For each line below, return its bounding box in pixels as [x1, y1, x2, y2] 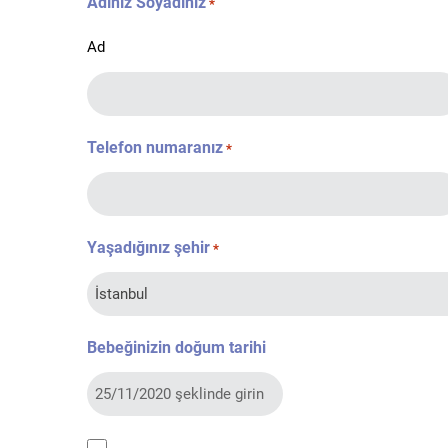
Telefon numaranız [87, 138, 223, 157]
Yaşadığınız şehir [87, 238, 210, 257]
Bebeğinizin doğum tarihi [87, 338, 266, 357]
